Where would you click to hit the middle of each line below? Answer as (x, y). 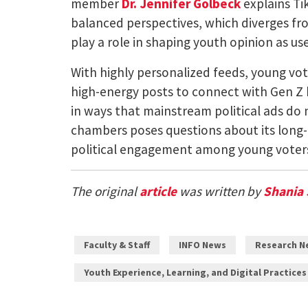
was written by (220, 191)
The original (106, 191)
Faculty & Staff (117, 245)
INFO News (203, 245)
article (158, 191)
